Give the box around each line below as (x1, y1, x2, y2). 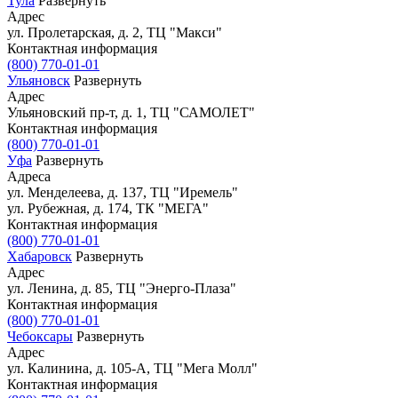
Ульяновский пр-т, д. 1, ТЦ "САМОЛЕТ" (7, 104, 255, 120)
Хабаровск (7, 248, 72, 264)
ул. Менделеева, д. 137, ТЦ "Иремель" (7, 184, 238, 200)
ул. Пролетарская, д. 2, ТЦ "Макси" (7, 24, 222, 40)
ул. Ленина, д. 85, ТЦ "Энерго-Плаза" (7, 280, 236, 296)
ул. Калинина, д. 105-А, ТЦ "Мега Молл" (7, 360, 258, 376)
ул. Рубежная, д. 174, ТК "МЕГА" (7, 200, 209, 216)
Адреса (7, 168, 51, 184)
